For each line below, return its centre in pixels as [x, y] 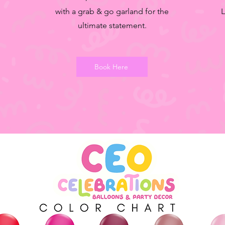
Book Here [111, 67]
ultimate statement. [112, 25]
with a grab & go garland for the [112, 11]
